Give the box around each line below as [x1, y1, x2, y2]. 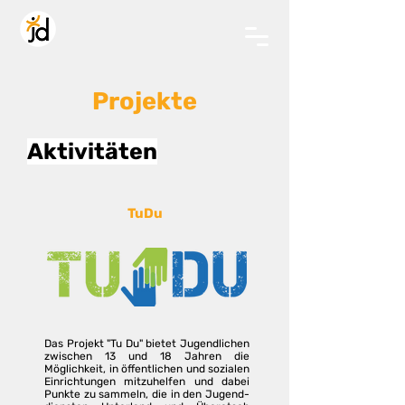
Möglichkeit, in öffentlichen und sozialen [44, 363, 250, 375]
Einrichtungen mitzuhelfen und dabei [44, 375, 250, 388]
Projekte [92, 87, 197, 116]
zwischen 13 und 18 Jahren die [44, 350, 250, 363]
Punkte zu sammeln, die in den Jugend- [44, 388, 250, 400]
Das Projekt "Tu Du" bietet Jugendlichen [44, 337, 250, 350]
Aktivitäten [27, 138, 157, 165]
